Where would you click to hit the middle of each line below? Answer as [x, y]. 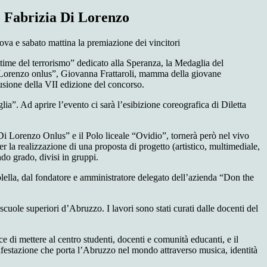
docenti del [236, 209]
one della [25, 85]
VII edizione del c [78, 85]
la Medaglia [189, 63]
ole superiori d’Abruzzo [57, 209]
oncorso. [128, 85]
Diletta [234, 105]
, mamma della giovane [178, 74]
